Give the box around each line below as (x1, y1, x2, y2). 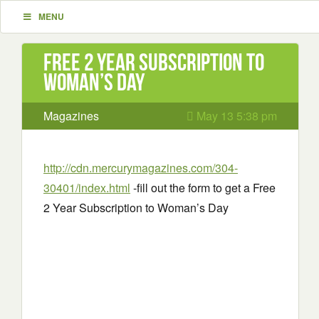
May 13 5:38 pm (194, 108, 277, 124)
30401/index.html (43, 179, 130, 196)
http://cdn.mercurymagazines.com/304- (43, 159, 238, 176)
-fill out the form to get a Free (130, 179, 276, 196)
